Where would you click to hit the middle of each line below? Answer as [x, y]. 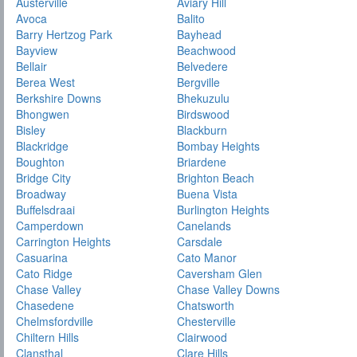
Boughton [40, 162]
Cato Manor [207, 258]
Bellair [31, 67]
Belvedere [203, 67]
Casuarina [42, 258]
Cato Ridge [44, 274]
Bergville [199, 82]
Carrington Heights [63, 242]
